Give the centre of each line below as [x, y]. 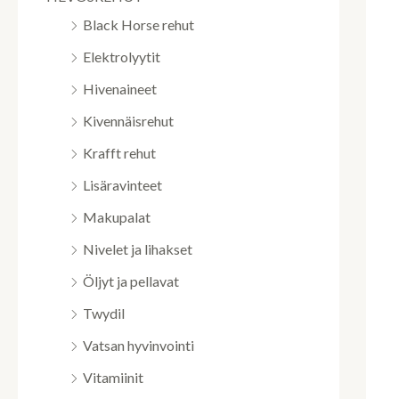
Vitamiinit [113, 377]
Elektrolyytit [122, 57]
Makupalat [117, 217]
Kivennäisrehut [128, 121]
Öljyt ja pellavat [131, 281]
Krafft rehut [119, 153]
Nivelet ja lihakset [138, 249]
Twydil [104, 313]
